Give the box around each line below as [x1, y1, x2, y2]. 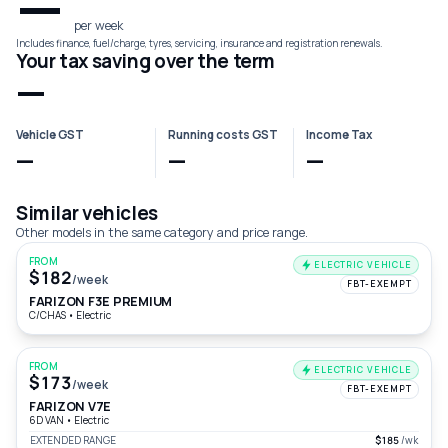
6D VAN [29, 413, 66, 427]
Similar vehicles [16, 200, 158, 226]
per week [73, 17, 123, 34]
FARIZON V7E [29, 398, 112, 415]
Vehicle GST [16, 127, 84, 143]
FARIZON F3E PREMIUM [29, 293, 173, 310]
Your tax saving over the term [16, 48, 276, 74]
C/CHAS [29, 308, 68, 322]
